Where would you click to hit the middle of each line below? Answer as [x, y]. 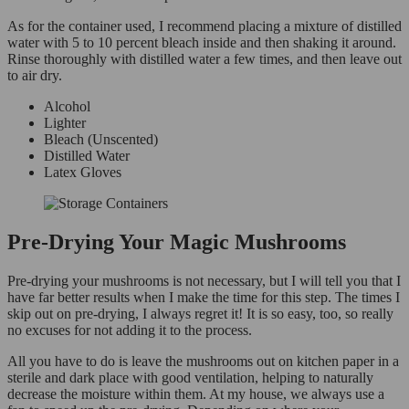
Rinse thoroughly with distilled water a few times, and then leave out [204, 58]
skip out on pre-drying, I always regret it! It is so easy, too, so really [200, 313]
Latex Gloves [83, 172]
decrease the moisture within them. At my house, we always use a [196, 393]
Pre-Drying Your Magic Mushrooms [177, 241]
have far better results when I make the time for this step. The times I [204, 297]
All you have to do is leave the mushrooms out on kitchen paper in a [203, 361]
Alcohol [69, 106]
